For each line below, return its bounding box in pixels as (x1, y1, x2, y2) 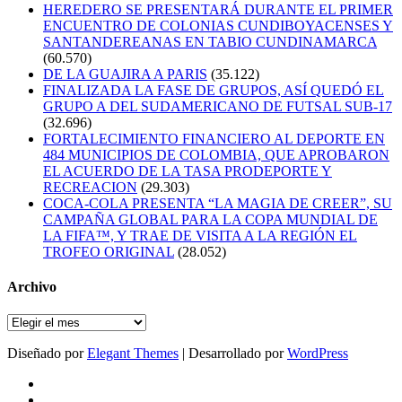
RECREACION (43, 179, 137, 195)
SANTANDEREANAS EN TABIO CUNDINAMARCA (43, 33, 377, 49)
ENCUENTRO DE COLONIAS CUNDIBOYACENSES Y (43, 17, 393, 33)
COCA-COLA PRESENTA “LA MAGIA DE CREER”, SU (43, 195, 392, 211)
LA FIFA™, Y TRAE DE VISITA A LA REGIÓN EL (43, 227, 357, 243)
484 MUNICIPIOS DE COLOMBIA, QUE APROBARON (43, 146, 389, 162)
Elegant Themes (87, 345, 179, 362)
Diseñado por (7, 345, 87, 362)
